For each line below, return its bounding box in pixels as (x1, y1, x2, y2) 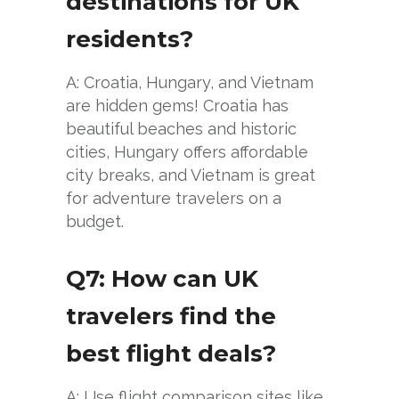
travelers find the (66, 301, 276, 330)
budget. (66, 211, 124, 231)
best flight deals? (66, 338, 276, 368)
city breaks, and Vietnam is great (66, 165, 315, 184)
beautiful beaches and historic (66, 118, 297, 138)
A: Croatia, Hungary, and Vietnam (66, 72, 313, 92)
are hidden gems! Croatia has (66, 95, 289, 115)
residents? (66, 24, 193, 53)
